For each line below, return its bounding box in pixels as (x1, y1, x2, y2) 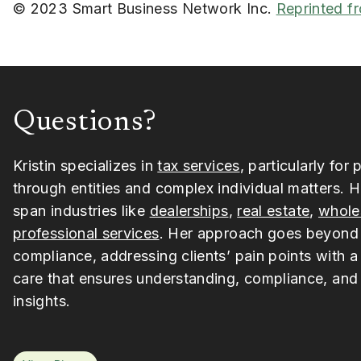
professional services (13, 224, 160, 242)
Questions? (13, 108, 158, 138)
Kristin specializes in (13, 156, 158, 174)
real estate (237, 201, 310, 219)
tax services (157, 156, 240, 174)
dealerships (149, 201, 229, 219)
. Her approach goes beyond (159, 224, 359, 242)
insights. (13, 292, 71, 309)
